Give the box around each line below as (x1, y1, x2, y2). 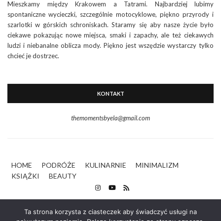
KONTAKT (97, 90, 124, 97)
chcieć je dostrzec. (7, 51, 59, 60)
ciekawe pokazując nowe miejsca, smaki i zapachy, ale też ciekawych (7, 31, 214, 39)
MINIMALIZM (136, 160, 179, 169)
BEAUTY (49, 171, 76, 180)
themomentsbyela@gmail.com (71, 113, 150, 122)
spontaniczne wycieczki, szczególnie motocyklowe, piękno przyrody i (7, 10, 214, 18)
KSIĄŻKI (11, 171, 39, 180)
